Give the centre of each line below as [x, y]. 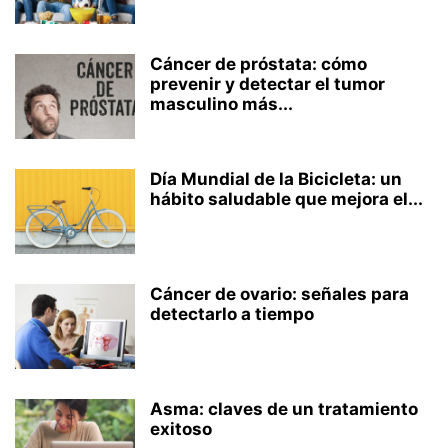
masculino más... [221, 104]
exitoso [181, 429]
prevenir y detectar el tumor [267, 84]
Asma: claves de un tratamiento [284, 409]
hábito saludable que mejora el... [286, 199]
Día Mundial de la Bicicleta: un [276, 179]
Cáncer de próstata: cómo [258, 64]
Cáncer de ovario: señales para [279, 294]
